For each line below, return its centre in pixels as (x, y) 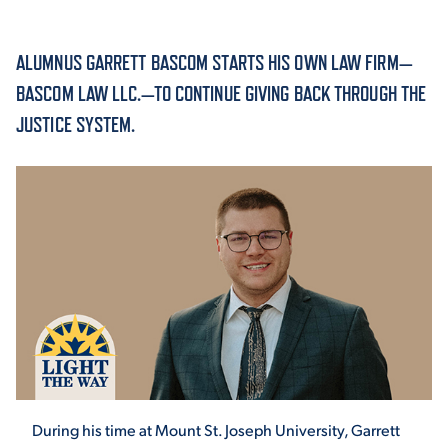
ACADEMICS (90, 48)
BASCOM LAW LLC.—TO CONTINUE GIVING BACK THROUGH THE (221, 94)
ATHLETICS (85, 284)
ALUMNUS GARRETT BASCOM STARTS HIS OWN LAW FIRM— (214, 63)
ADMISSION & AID (127, 166)
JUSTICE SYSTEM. (76, 125)
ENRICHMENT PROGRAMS (166, 402)
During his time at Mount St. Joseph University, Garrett (216, 429)
